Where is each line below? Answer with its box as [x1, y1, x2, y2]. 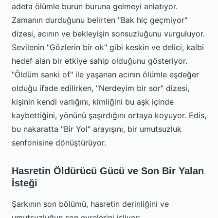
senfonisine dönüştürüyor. [12, 138, 106, 147]
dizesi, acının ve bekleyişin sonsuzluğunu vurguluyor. [12, 29, 205, 38]
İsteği [12, 178, 37, 188]
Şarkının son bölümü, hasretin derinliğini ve [12, 199, 169, 209]
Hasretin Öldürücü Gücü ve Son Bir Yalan [12, 165, 204, 176]
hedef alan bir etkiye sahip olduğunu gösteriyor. [12, 56, 187, 66]
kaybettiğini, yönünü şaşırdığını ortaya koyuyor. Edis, [12, 110, 206, 120]
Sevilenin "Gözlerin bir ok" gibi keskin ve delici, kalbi [12, 42, 204, 52]
